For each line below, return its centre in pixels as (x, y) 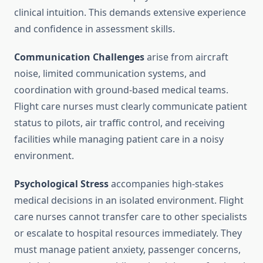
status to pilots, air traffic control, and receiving (119, 123)
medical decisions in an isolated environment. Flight (129, 200)
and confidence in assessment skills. (95, 29)
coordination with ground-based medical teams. (121, 90)
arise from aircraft (186, 57)
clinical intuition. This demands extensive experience (130, 13)
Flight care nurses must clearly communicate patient (131, 107)
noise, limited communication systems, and (110, 74)
